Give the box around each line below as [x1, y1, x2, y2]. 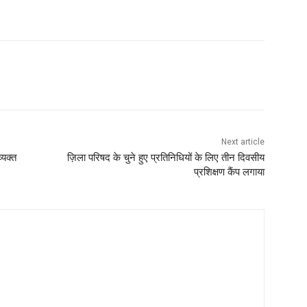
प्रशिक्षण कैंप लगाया [193, 166, 265, 179]
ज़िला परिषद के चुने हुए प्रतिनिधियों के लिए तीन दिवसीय [66, 151, 265, 164]
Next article [221, 137, 265, 147]
